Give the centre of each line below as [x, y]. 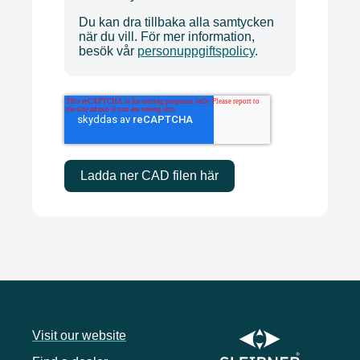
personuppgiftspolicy [196, 51]
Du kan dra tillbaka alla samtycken [176, 22]
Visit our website [79, 336]
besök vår [108, 51]
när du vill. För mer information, [167, 37]
